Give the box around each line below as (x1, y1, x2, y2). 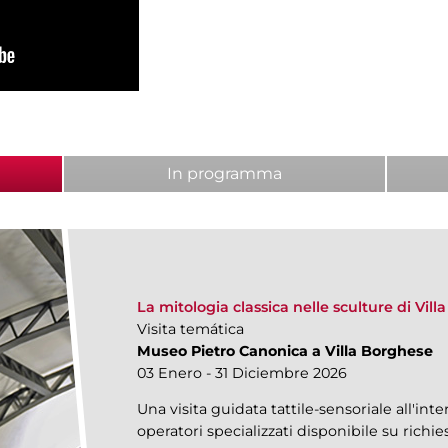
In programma (167, 164, 282, 184)
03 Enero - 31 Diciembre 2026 (136, 364, 347, 383)
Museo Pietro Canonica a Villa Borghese (136, 342, 433, 361)
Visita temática (136, 320, 244, 339)
